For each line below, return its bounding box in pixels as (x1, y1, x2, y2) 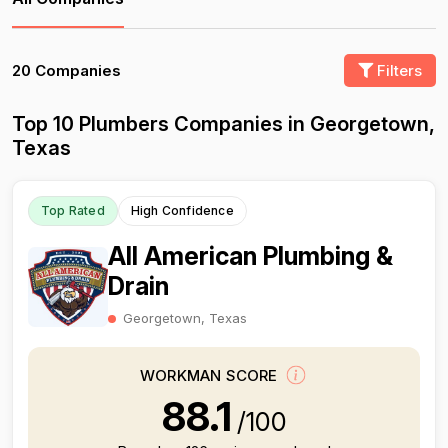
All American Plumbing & (108, 241, 393, 271)
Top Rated (41, 203, 105, 218)
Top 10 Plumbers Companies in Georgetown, (12, 112, 435, 136)
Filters (373, 61, 422, 80)
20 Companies (12, 61, 121, 80)
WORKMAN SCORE (140, 366, 282, 386)
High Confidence (130, 203, 234, 218)
